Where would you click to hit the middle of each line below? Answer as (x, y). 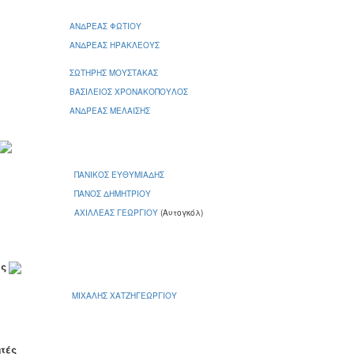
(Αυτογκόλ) (182, 212)
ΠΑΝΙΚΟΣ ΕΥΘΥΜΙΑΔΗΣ (119, 174)
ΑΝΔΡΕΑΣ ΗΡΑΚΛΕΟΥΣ (115, 45)
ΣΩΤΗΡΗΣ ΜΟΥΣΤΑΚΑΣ (114, 72)
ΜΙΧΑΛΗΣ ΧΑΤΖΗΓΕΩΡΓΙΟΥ (124, 295)
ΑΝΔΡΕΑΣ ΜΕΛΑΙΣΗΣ (110, 110)
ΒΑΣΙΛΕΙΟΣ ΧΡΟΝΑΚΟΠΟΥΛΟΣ (129, 91)
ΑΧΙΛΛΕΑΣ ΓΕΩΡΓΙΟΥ (117, 212)
